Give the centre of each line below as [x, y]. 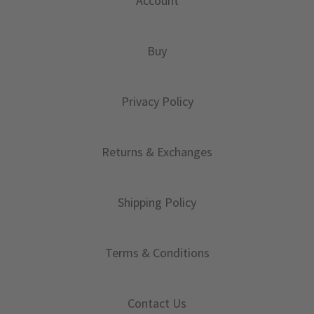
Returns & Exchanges [157, 151]
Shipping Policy [157, 202]
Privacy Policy [157, 101]
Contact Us [157, 303]
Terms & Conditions [157, 252]
